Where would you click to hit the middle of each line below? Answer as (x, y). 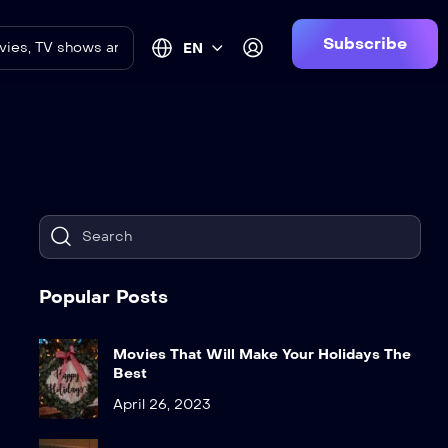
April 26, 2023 (162, 404)
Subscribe (364, 44)
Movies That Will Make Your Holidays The (262, 354)
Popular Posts (104, 297)
